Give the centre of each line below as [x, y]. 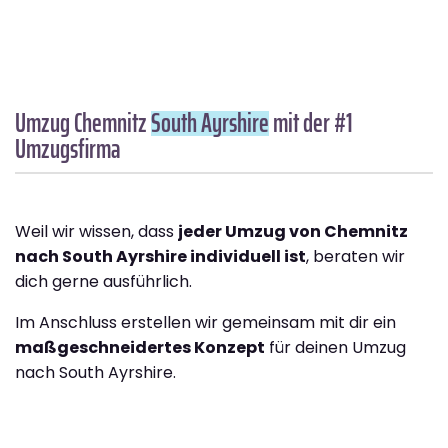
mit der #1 [311, 123]
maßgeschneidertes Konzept [140, 348]
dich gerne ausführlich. [103, 282]
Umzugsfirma [68, 149]
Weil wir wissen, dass [96, 232]
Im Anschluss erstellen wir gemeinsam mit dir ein [205, 323]
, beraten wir [355, 257]
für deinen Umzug [335, 348]
